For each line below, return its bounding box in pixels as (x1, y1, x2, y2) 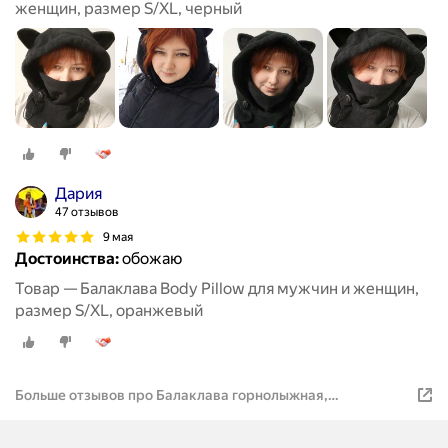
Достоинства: (15, 249, 119, 269)
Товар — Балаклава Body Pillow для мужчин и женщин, (15, 279, 419, 299)
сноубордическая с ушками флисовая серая (15, 405, 312, 422)
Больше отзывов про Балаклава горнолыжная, (15, 387, 328, 404)
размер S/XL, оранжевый (15, 301, 203, 321)
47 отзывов (55, 205, 119, 220)
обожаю (119, 249, 182, 269)
